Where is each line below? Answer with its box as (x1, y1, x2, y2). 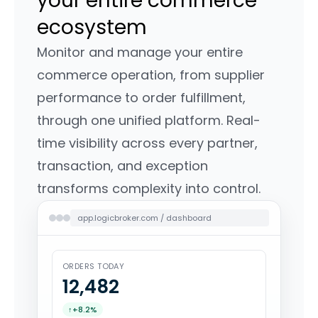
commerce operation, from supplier (37, 66, 265, 84)
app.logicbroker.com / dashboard (77, 212, 212, 224)
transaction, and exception (37, 157, 208, 175)
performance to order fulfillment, (37, 89, 246, 107)
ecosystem (37, 13, 147, 42)
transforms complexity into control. (37, 180, 264, 198)
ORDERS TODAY (62, 261, 125, 273)
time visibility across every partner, (37, 134, 258, 153)
